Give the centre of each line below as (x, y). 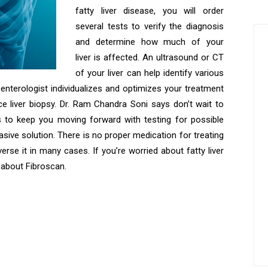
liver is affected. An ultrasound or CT (150, 57)
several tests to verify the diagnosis (150, 26)
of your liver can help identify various (150, 73)
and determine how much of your (150, 42)
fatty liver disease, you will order (150, 11)
